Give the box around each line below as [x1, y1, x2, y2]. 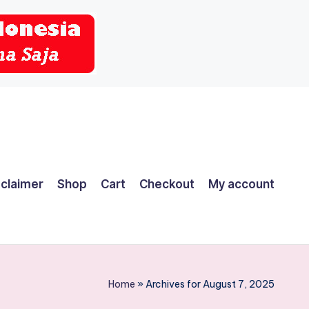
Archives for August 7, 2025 [146, 278, 275, 290]
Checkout [139, 177, 195, 191]
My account [208, 177, 275, 191]
